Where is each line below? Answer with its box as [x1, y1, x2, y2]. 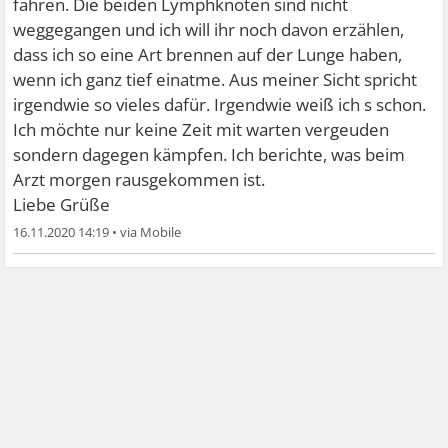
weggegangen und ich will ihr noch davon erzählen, [13, 17, 405, 41]
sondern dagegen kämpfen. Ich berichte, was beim [13, 142, 406, 166]
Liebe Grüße [13, 192, 111, 216]
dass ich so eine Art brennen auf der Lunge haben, [13, 42, 403, 66]
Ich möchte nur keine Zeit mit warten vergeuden [13, 117, 390, 141]
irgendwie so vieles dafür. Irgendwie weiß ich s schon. [13, 92, 427, 116]
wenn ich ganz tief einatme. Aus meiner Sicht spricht [13, 67, 418, 91]
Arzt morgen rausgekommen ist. [13, 167, 266, 191]
